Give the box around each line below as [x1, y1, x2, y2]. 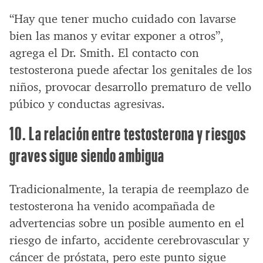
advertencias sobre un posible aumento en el [9, 215, 244, 231]
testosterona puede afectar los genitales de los [9, 62, 252, 78]
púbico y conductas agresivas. [9, 96, 165, 112]
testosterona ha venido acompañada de [9, 198, 215, 214]
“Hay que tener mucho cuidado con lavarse [9, 11, 236, 27]
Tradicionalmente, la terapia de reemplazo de [9, 181, 249, 197]
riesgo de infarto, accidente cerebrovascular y [9, 232, 249, 248]
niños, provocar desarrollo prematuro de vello [9, 79, 251, 95]
